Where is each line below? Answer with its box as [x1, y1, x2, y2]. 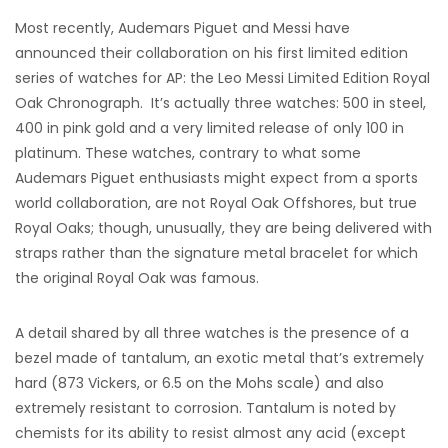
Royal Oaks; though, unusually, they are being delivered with [15, 218, 432, 238]
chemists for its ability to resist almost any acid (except [15, 423, 406, 443]
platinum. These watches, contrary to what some [15, 143, 361, 163]
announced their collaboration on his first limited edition [15, 43, 408, 63]
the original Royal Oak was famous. [15, 268, 259, 288]
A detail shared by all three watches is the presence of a [15, 323, 409, 343]
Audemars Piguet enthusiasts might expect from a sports [15, 168, 418, 188]
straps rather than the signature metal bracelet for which [15, 243, 418, 263]
